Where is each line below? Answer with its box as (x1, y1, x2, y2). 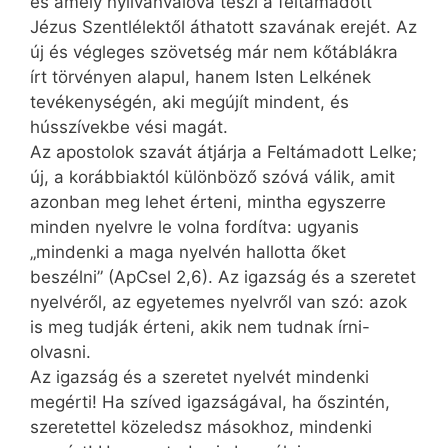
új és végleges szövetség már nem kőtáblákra (30, 42, 398, 63)
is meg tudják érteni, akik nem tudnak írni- (30, 317, 370, 338)
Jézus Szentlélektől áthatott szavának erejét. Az (30, 17, 417, 38)
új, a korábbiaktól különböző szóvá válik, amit (30, 167, 395, 188)
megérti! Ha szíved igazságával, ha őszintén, (30, 392, 390, 413)
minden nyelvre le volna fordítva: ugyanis (30, 217, 359, 238)
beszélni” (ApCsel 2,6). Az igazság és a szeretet (30, 267, 416, 288)
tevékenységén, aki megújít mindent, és (30, 92, 349, 113)
